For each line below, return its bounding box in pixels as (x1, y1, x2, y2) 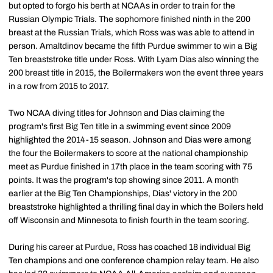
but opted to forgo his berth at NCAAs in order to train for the (9, 1, 235, 11)
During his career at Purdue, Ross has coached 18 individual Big (9, 243, 250, 252)
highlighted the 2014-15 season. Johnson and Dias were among (9, 135, 251, 145)
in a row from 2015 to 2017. (9, 82, 109, 91)
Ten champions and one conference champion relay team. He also (9, 256, 259, 266)
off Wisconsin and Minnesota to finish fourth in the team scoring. (9, 216, 249, 225)
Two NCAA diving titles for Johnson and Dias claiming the (9, 108, 225, 118)
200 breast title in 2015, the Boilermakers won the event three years (9, 68, 263, 78)
